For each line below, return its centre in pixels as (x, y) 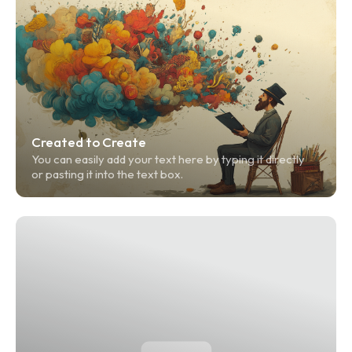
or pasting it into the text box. (107, 174)
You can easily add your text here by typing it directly (169, 159)
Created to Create (89, 142)
